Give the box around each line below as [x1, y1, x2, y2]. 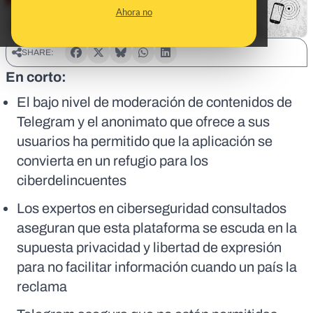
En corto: [6, 69, 66, 85]
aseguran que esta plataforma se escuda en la [17, 220, 297, 236]
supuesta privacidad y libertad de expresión [17, 240, 282, 256]
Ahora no [115, 6, 152, 17]
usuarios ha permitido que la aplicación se [17, 133, 272, 150]
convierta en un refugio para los [17, 153, 208, 169]
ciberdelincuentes [17, 173, 126, 189]
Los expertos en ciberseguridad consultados [17, 201, 286, 217]
